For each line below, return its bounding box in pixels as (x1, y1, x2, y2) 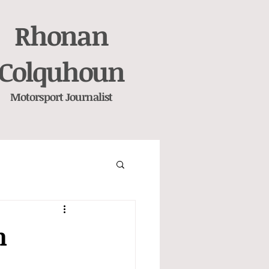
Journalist (62, 89, 113, 104)
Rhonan (14, 17, 108, 53)
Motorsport (10, 89, 63, 104)
